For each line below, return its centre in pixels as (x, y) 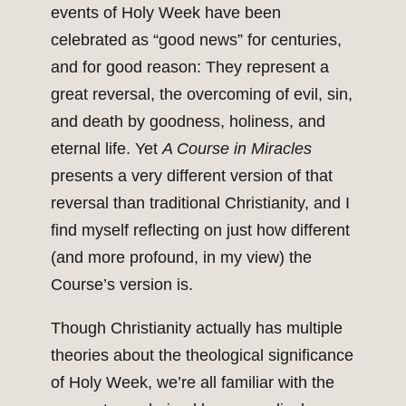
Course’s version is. (122, 285)
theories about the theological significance (202, 356)
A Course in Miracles (237, 149)
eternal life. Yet (106, 149)
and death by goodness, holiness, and (188, 122)
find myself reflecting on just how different (200, 231)
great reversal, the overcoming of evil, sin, (202, 95)
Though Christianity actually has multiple (197, 329)
